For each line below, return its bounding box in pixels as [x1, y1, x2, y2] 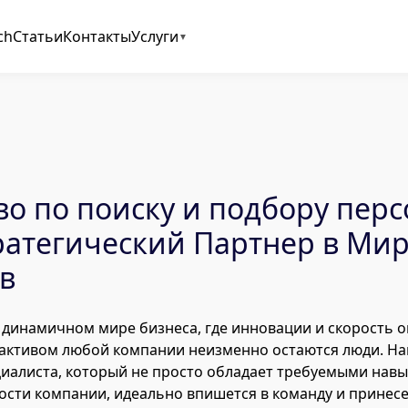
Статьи [12, 26, 63, 46]
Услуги [130, 26, 178, 46]
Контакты [62, 26, 131, 46]
